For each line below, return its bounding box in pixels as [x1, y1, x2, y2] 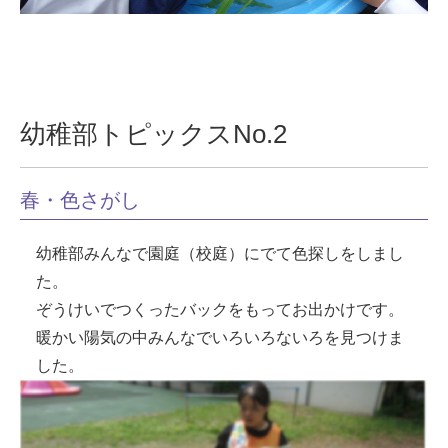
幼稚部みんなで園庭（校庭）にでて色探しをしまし [36, 245, 405, 263]
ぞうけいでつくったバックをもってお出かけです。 [36, 301, 405, 319]
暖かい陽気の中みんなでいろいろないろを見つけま [36, 329, 405, 347]
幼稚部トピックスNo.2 [20, 120, 288, 149]
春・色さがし [20, 189, 141, 212]
